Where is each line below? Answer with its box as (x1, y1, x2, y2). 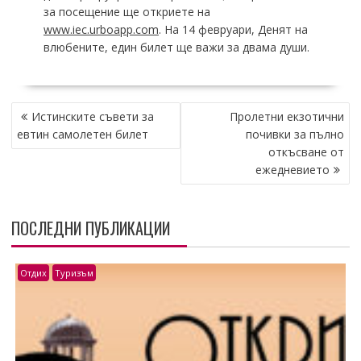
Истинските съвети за (31, 108, 154, 124)
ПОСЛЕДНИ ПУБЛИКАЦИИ (10, 215, 170, 240)
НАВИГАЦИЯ (10, 98, 84, 122)
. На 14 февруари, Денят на (158, 21, 308, 37)
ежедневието (255, 161, 330, 177)
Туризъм (54, 266, 93, 279)
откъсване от (268, 143, 345, 160)
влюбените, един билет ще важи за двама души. (43, 39, 309, 55)
